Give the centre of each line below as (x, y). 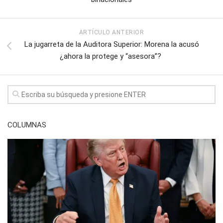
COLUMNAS (27, 125)
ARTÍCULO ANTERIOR (111, 32)
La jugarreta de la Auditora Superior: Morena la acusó (111, 44)
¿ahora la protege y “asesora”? (111, 56)
